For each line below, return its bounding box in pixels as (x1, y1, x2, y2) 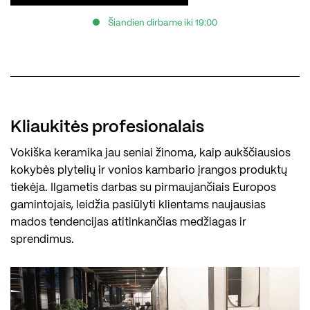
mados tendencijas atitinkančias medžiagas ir (10, 217, 246, 228)
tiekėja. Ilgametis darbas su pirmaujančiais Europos (10, 183, 276, 194)
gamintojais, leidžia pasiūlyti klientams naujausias (10, 200, 266, 211)
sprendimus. (10, 235, 74, 246)
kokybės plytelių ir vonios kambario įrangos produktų (10, 165, 287, 176)
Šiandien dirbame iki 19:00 (108, 19, 217, 28)
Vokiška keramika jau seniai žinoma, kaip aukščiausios (10, 148, 291, 159)
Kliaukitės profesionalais (10, 120, 204, 136)
